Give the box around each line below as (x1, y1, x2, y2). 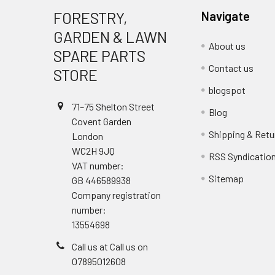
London (72, 130, 103, 142)
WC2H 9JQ (72, 145, 115, 157)
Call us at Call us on (72, 241, 148, 252)
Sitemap (209, 172, 244, 184)
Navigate (201, 9, 250, 23)
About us (209, 40, 246, 52)
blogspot (209, 84, 246, 96)
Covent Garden (72, 115, 131, 127)
